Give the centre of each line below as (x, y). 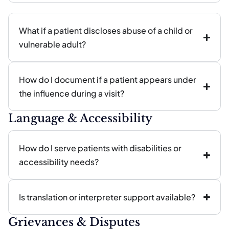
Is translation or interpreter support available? (107, 197)
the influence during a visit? (72, 93)
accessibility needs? (59, 162)
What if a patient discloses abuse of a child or (106, 30)
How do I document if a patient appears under (108, 79)
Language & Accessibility (80, 118)
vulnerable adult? (52, 44)
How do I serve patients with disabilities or (100, 148)
